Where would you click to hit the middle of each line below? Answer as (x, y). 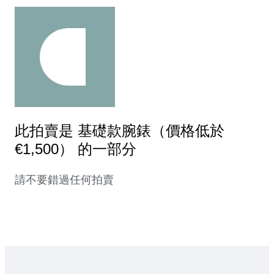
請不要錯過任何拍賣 (64, 180)
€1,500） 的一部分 (76, 149)
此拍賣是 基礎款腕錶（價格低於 (120, 131)
